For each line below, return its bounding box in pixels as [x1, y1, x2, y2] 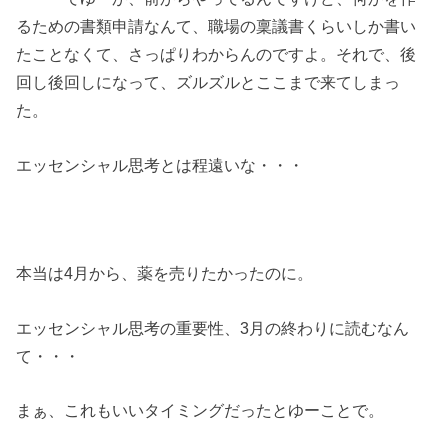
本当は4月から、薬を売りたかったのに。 [16, 264, 314, 283]
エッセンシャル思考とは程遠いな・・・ [16, 155, 305, 174]
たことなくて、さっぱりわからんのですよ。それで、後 [16, 45, 417, 64]
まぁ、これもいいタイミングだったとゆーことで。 [16, 400, 385, 419]
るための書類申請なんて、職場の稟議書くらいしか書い [16, 17, 417, 36]
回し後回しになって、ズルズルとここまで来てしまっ [16, 73, 401, 92]
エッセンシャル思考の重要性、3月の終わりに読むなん [16, 318, 410, 337]
